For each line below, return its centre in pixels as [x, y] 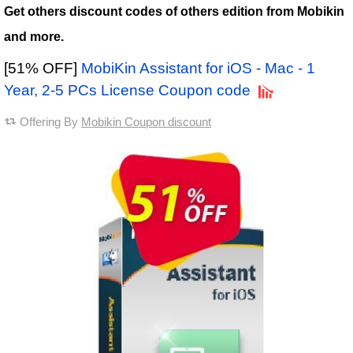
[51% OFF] [43, 69]
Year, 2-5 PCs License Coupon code [127, 91]
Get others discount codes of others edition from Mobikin [174, 12]
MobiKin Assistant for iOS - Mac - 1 [198, 69]
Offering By [50, 122]
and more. [34, 37]
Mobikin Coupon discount [146, 122]
